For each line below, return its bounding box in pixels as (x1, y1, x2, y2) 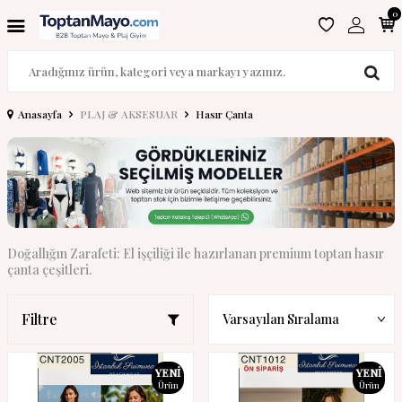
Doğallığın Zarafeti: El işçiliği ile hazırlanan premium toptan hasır (7, 244, 384, 262)
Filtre (22, 310, 57, 329)
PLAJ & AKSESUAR (80, 107, 178, 121)
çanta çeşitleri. (7, 260, 92, 278)
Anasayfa (18, 107, 62, 121)
